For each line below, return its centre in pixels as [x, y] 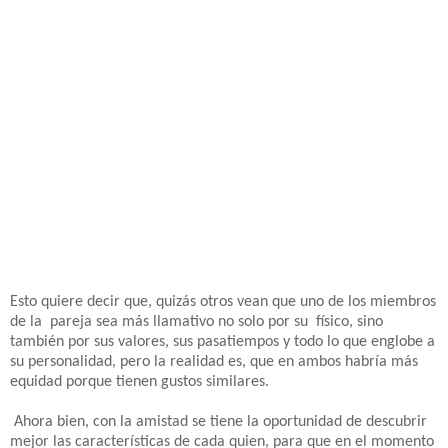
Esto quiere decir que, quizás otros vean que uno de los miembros [223, 301]
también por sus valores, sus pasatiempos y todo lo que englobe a [222, 341]
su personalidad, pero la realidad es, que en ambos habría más [214, 361]
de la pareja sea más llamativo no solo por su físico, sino [196, 321]
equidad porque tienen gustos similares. [139, 381]
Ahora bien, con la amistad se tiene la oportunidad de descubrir [218, 421]
